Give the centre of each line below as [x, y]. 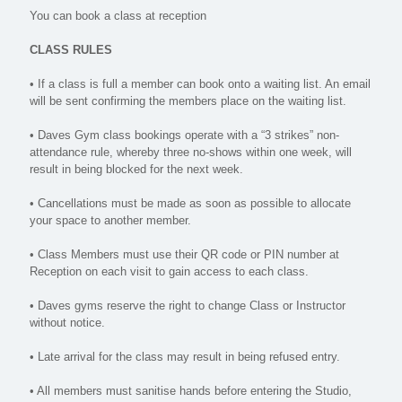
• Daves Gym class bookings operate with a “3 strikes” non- [184, 135]
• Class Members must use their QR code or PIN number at [184, 254]
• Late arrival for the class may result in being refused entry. [185, 357]
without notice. [67, 323]
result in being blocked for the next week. [136, 169]
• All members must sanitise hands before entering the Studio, [191, 391]
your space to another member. [110, 220]
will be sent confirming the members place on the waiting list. [188, 101]
